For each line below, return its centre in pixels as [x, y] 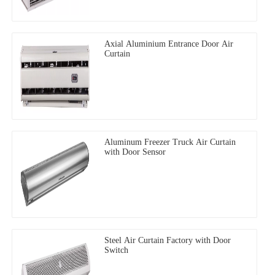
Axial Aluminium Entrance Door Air [169, 44]
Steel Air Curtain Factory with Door [168, 240]
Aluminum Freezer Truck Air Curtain [170, 142]
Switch [116, 250]
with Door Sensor [135, 152]
